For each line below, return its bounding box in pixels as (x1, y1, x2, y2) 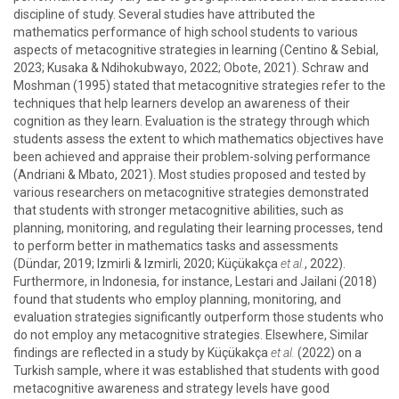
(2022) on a (295, 346, 362, 360)
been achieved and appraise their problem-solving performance (13, 150, 370, 164)
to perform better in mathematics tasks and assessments (13, 239, 338, 253)
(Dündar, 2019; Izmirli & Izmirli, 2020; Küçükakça (13, 256, 281, 271)
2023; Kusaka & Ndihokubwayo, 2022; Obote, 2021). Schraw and (13, 61, 369, 75)
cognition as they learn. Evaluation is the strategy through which (13, 114, 370, 128)
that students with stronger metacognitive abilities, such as (13, 203, 344, 217)
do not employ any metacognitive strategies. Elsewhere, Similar (13, 328, 369, 342)
